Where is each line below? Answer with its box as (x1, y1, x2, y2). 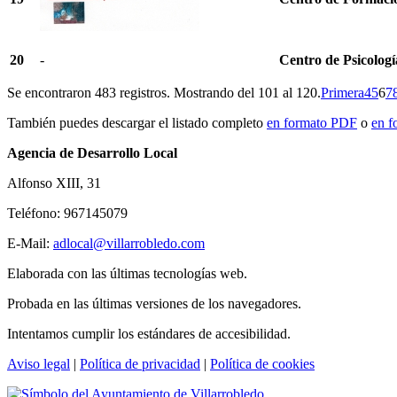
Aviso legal (7, 355, 70, 371)
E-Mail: (7, 235, 53, 251)
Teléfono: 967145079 (7, 205, 128, 221)
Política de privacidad (80, 355, 200, 371)
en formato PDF (267, 114, 357, 130)
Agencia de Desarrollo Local (7, 144, 177, 160)
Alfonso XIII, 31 (7, 175, 101, 191)
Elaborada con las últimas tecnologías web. (7, 265, 247, 281)
